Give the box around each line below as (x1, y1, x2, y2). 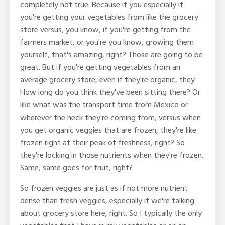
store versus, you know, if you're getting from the (20, 23, 191, 37)
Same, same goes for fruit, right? (20, 161, 133, 175)
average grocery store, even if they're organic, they (20, 73, 195, 87)
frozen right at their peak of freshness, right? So (20, 136, 185, 150)
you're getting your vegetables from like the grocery (20, 11, 198, 24)
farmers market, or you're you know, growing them (20, 36, 194, 49)
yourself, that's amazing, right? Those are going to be (20, 48, 203, 62)
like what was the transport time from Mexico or (20, 98, 188, 112)
